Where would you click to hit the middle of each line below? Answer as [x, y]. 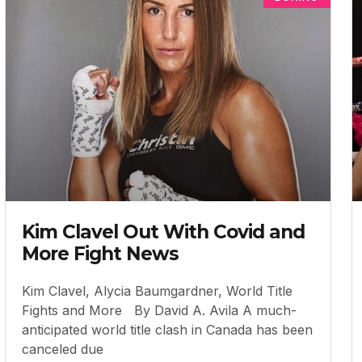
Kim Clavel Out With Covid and [164, 232]
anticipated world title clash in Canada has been [168, 329]
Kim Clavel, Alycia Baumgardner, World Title [158, 290]
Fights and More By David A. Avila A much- [160, 310]
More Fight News [101, 253]
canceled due [63, 349]
